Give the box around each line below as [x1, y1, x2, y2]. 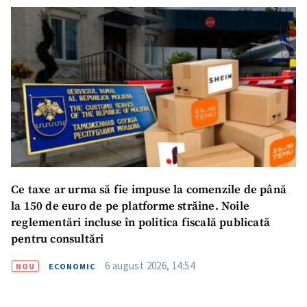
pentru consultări [11, 232, 104, 247]
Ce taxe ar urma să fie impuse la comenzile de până [11, 183, 286, 198]
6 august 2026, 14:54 [105, 259, 195, 273]
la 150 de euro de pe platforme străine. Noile [11, 199, 249, 214]
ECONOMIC [49, 261, 95, 272]
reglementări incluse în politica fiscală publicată [11, 216, 270, 231]
